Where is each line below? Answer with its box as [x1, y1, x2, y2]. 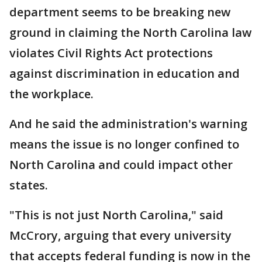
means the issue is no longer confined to [9, 136, 239, 153]
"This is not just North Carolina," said [9, 207, 223, 223]
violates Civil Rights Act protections [9, 45, 213, 61]
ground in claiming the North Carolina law [9, 25, 251, 41]
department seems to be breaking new [9, 4, 230, 20]
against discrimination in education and [9, 65, 240, 82]
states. [9, 177, 48, 194]
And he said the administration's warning [9, 116, 247, 132]
